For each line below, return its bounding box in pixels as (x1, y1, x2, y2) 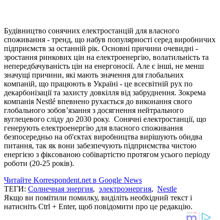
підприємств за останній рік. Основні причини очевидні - (4, 44, 198, 53)
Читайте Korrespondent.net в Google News (4, 175, 142, 184)
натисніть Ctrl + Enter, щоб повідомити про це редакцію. (4, 202, 192, 211)
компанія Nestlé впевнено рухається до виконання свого (4, 97, 192, 106)
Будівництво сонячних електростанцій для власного (4, 26, 179, 35)
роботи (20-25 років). (4, 159, 74, 167)
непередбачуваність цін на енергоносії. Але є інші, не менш (4, 61, 204, 70)
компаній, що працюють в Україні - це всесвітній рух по (4, 79, 192, 88)
